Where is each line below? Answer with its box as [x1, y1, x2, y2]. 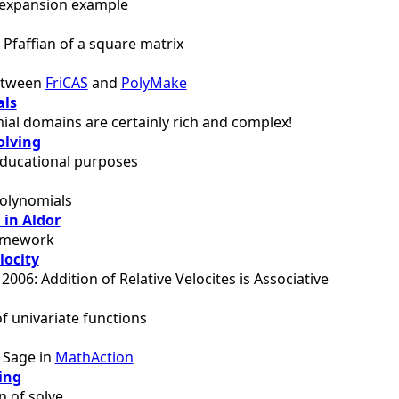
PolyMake [120, 72, 187, 93]
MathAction [54, 346, 134, 367]
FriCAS [45, 72, 88, 93]
